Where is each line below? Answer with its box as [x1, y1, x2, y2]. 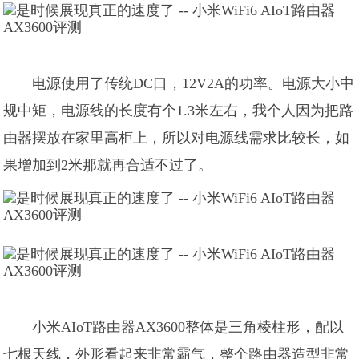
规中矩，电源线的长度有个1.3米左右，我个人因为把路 [3, 103, 354, 119]
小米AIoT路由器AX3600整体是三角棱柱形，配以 [32, 319, 345, 335]
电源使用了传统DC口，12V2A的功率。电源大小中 [32, 75, 355, 91]
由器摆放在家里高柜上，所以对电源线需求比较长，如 [3, 130, 350, 146]
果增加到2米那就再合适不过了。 [3, 157, 213, 173]
